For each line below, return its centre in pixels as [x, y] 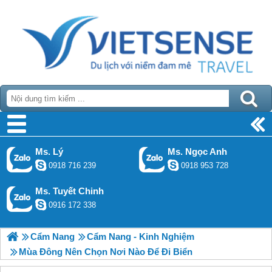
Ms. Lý [49, 151]
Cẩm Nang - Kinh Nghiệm [141, 236]
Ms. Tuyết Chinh [70, 191]
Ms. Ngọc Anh [198, 151]
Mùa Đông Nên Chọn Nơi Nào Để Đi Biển [106, 252]
